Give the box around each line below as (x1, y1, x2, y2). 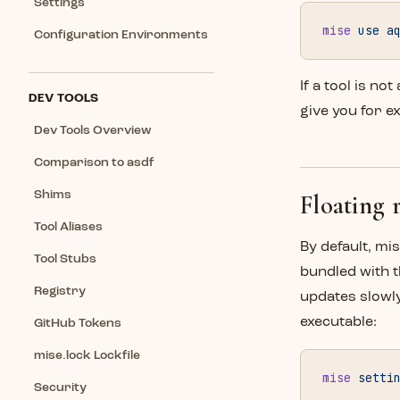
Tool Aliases (34, 221, 103, 233)
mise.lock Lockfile (34, 349, 140, 362)
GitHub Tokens (34, 317, 121, 329)
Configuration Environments (34, 29, 208, 41)
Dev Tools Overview (34, 124, 151, 137)
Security (34, 381, 87, 394)
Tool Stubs (34, 253, 96, 265)
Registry (34, 285, 86, 297)
